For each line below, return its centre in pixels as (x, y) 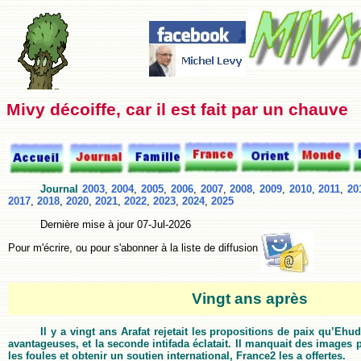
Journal (59, 189)
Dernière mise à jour (89, 224)
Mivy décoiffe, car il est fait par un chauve (177, 110)
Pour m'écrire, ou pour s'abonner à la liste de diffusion (135, 247)
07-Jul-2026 (164, 224)
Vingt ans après (250, 298)
